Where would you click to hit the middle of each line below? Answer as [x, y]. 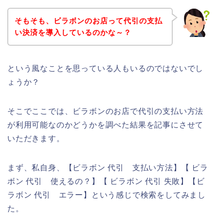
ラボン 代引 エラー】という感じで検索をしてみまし [107, 195]
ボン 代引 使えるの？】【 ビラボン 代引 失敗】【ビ [106, 181]
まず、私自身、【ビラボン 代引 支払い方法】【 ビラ [108, 167]
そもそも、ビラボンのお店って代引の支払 [88, 20]
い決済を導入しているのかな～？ [73, 32]
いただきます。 [36, 138]
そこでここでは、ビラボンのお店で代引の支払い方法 [106, 111]
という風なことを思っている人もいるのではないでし [106, 68]
